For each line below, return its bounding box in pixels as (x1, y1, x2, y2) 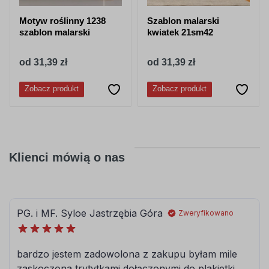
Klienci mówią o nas (9, 151, 125, 165)
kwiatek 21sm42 (147, 27, 213, 38)
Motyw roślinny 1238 (19, 16, 106, 26)
